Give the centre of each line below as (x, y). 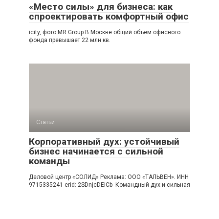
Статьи (45, 122)
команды (49, 161)
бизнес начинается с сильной (96, 151)
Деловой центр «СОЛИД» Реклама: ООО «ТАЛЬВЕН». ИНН (109, 177)
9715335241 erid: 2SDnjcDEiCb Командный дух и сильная (109, 185)
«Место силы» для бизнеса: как (101, 7)
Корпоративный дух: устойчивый (104, 142)
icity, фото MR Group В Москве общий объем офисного (105, 32)
